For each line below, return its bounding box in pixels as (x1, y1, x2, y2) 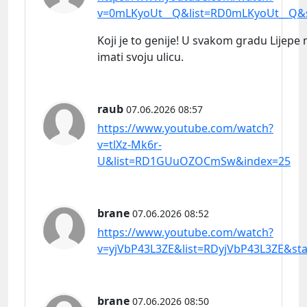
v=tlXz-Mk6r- (97, 136, 162, 152)
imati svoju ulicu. (97, 49, 184, 64)
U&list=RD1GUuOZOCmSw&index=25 (97, 153, 291, 169)
